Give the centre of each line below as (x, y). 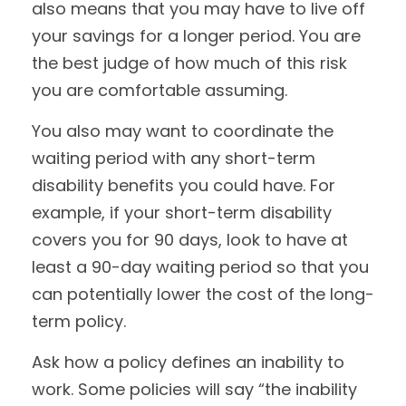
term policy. (79, 321)
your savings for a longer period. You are (196, 36)
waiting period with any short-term (174, 158)
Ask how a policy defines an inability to (188, 362)
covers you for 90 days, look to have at (190, 240)
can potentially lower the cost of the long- (203, 294)
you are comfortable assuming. (159, 90)
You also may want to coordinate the (183, 131)
